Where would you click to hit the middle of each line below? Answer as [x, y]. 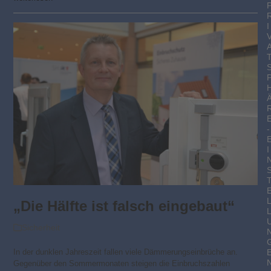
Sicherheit [41, 228]
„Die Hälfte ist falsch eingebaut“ [124, 206]
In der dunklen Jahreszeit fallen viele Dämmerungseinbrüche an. [126, 252]
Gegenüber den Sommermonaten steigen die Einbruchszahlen [122, 264]
